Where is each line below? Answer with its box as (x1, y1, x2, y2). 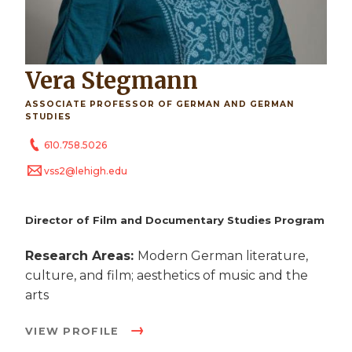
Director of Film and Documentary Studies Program (25, 213, 324, 226)
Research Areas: (25, 247, 137, 263)
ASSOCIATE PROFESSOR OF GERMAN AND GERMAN (25, 99, 295, 110)
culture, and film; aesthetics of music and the (25, 267, 308, 283)
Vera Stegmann (40, 67, 198, 96)
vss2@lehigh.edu (44, 165, 127, 178)
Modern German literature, (137, 247, 308, 263)
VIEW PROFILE (25, 324, 123, 337)
